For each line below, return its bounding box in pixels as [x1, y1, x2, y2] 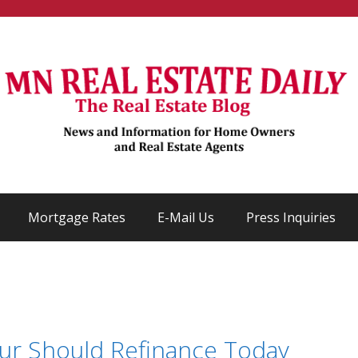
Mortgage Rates [27, 209, 125, 226]
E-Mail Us [157, 209, 214, 226]
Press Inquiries [245, 209, 336, 226]
